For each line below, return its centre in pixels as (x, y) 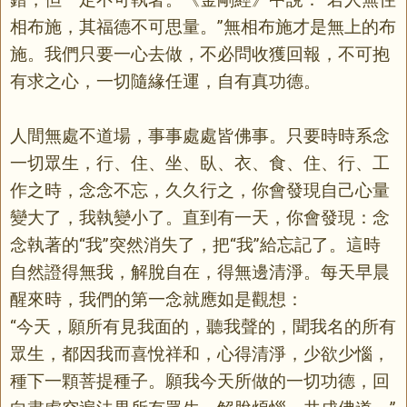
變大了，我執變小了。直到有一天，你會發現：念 (200, 217)
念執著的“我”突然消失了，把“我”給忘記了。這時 (195, 244)
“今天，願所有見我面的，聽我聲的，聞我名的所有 (203, 326)
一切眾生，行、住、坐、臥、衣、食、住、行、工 (200, 163)
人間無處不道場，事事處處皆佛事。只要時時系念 (200, 135)
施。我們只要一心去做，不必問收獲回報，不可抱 (200, 54)
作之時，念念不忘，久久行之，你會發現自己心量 (200, 190)
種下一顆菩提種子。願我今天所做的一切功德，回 (200, 381)
